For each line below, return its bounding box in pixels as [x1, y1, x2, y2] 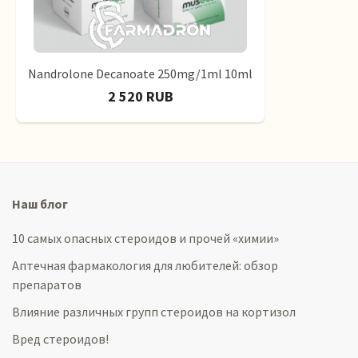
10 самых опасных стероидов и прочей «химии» [12, 230, 279, 246]
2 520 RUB [107, 87, 173, 105]
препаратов [12, 276, 82, 292]
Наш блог [12, 196, 68, 212]
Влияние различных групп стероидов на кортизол [12, 304, 296, 320]
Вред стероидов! [12, 331, 109, 347]
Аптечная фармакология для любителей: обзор [12, 257, 278, 273]
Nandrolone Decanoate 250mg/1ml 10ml [28, 66, 253, 82]
